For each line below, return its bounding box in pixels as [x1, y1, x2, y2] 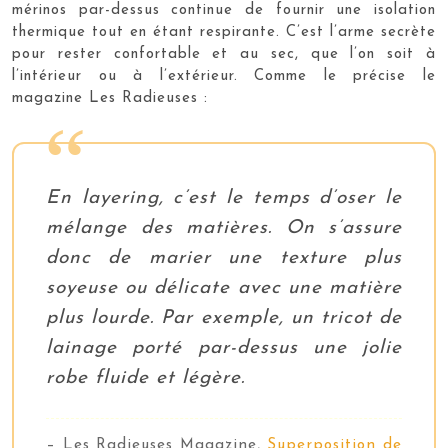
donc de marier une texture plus [46, 248, 402, 268]
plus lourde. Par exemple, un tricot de [46, 308, 402, 328]
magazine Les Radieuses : [12, 90, 208, 106]
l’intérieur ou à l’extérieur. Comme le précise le [12, 68, 436, 84]
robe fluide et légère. [46, 368, 245, 388]
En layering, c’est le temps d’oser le [46, 188, 402, 208]
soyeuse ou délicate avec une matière [46, 278, 402, 298]
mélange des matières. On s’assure [46, 218, 402, 238]
